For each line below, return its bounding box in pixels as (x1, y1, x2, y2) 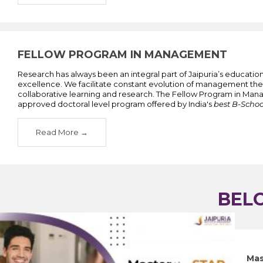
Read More (36, 127, 79, 137)
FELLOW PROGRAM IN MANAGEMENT (18, 48, 227, 61)
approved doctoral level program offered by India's (18, 99, 214, 109)
